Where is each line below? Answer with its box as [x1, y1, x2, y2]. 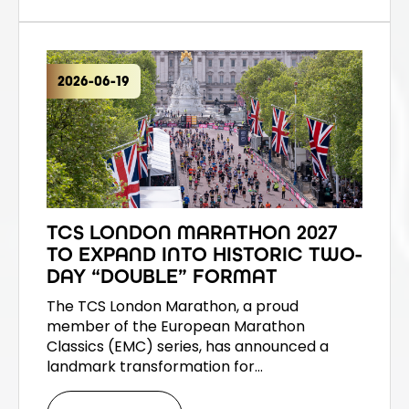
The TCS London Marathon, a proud [47, 295, 299, 317]
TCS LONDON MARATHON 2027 [47, 220, 338, 245]
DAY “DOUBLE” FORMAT [47, 264, 278, 288]
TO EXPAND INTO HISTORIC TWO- [47, 242, 362, 267]
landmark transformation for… [47, 355, 263, 377]
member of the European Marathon [47, 315, 305, 337]
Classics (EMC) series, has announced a [47, 335, 329, 357]
